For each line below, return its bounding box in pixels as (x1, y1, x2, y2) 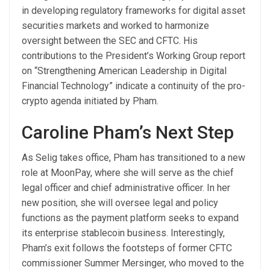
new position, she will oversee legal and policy (22, 196, 218, 209)
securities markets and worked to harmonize (22, 19, 209, 31)
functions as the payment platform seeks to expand (22, 212, 239, 224)
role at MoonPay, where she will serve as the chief (22, 166, 234, 178)
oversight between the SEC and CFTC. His (22, 34, 198, 46)
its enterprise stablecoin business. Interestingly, (22, 227, 225, 239)
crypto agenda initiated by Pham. (22, 95, 159, 107)
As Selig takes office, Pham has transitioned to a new (22, 151, 245, 163)
